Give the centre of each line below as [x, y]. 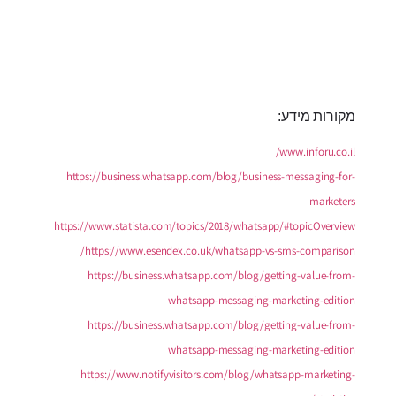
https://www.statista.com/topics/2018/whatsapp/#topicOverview [204, 225]
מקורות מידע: [316, 116]
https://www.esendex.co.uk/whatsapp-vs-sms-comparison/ [220, 250]
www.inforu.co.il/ [317, 151]
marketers [332, 201]
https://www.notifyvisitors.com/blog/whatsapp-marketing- [218, 374]
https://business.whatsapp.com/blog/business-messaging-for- [210, 176]
